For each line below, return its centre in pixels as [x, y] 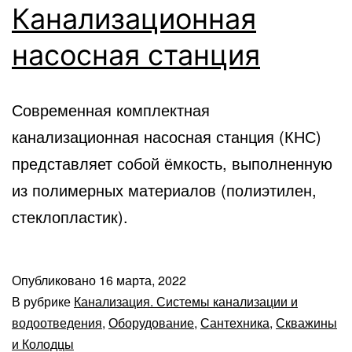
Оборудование [151, 322]
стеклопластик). [70, 216]
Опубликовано [55, 280]
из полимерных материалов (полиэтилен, [164, 189]
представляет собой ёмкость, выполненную [172, 163]
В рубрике [43, 301]
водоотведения [57, 322]
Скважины [306, 322]
